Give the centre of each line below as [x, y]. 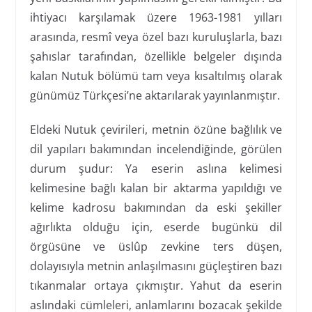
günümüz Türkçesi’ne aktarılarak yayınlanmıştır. [155, 95]
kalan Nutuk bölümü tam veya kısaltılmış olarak [156, 76]
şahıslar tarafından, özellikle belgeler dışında [156, 56]
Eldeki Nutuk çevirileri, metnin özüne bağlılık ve [156, 129]
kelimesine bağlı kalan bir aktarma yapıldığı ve [156, 188]
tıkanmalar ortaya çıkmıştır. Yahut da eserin [156, 285]
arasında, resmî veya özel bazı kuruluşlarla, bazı [156, 37]
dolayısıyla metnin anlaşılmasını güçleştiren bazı [156, 266]
